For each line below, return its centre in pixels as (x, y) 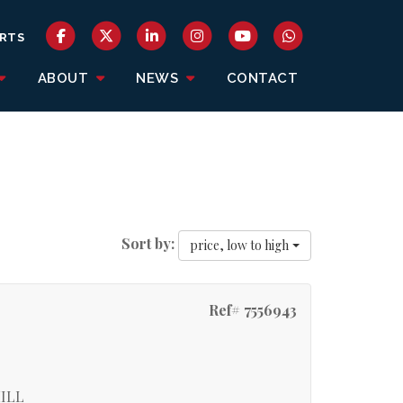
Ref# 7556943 (252, 310)
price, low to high (239, 245)
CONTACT (262, 78)
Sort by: (148, 244)
